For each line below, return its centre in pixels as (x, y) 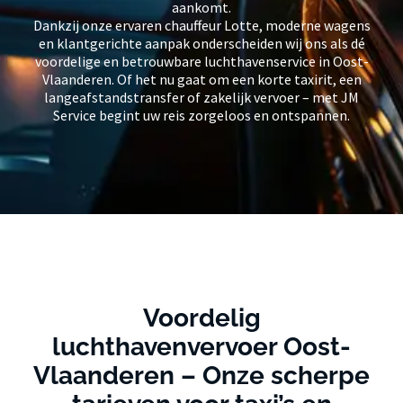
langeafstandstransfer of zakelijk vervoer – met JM (201, 98)
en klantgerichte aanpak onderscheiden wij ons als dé (201, 44)
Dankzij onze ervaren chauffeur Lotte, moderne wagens (201, 26)
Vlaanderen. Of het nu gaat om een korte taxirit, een (201, 80)
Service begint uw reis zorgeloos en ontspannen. (201, 116)
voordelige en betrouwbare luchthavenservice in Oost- (201, 62)
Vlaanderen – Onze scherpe (201, 376)
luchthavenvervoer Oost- (201, 347)
